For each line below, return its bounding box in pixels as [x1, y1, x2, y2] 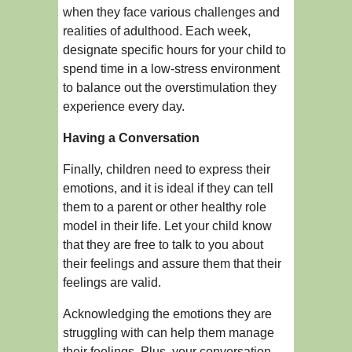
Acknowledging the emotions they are [63, 307, 272, 321]
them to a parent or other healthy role [63, 200, 266, 214]
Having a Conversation [63, 131, 200, 145]
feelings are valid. [63, 276, 161, 290]
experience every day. [63, 100, 185, 114]
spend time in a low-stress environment [63, 62, 280, 76]
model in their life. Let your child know [63, 219, 272, 233]
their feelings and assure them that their [63, 257, 281, 271]
